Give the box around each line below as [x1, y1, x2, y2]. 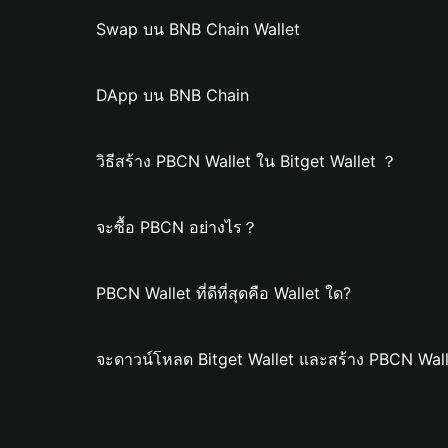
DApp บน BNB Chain [96, 85, 249, 105]
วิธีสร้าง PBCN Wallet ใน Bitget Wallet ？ [96, 151, 397, 171]
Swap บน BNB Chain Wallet [96, 19, 300, 39]
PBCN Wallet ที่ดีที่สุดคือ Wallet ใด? [96, 283, 351, 303]
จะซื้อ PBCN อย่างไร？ [96, 217, 258, 237]
